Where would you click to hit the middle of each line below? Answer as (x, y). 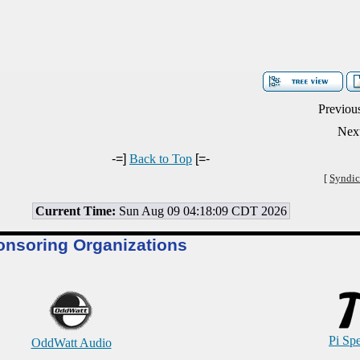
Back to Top (161, 159)
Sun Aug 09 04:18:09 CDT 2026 (201, 211)
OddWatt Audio (71, 343)
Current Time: (75, 211)
